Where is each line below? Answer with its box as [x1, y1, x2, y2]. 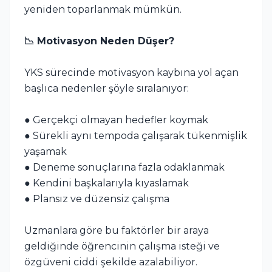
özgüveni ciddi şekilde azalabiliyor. [24, 256, 197, 268]
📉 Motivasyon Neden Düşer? [24, 35, 174, 47]
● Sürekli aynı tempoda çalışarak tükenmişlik [24, 129, 247, 141]
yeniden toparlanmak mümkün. [24, 3, 182, 15]
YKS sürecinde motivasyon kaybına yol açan [24, 66, 239, 78]
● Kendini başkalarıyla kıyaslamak [24, 177, 189, 189]
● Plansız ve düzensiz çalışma [24, 192, 169, 205]
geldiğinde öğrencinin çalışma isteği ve [24, 240, 220, 252]
